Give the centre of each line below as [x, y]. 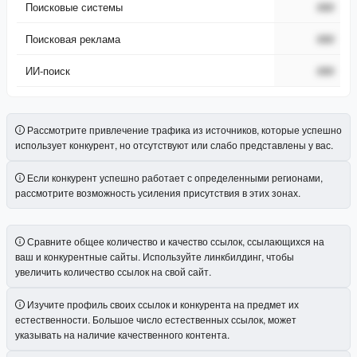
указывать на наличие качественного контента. [122, 334]
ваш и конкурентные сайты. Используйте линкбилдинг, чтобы [155, 256]
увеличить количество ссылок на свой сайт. [113, 271]
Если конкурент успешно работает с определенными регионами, [175, 177]
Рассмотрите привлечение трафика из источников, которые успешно [184, 129]
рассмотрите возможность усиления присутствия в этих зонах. [158, 192]
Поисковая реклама [73, 38]
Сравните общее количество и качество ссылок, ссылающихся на [176, 241]
